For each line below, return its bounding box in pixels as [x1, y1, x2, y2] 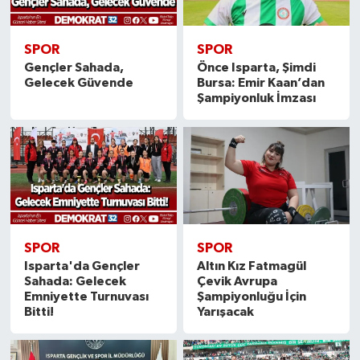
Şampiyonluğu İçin [197, 289, 307, 303]
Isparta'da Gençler [23, 259, 140, 272]
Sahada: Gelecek [23, 274, 126, 288]
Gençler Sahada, [23, 61, 124, 75]
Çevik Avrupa [197, 274, 278, 288]
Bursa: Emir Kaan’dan [197, 76, 325, 90]
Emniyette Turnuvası [23, 289, 149, 303]
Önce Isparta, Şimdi [197, 61, 317, 75]
